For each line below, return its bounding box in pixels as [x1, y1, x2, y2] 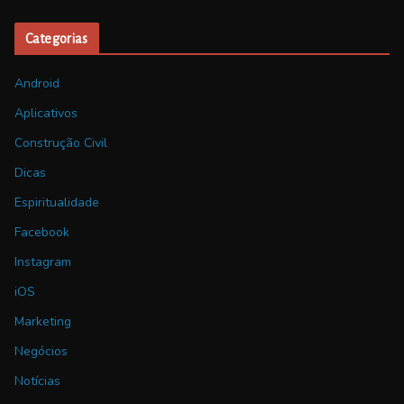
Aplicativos [14, 104, 78, 122]
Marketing [14, 312, 71, 330]
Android [14, 74, 60, 92]
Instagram [14, 252, 71, 271]
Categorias [25, 31, 88, 46]
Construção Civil [14, 133, 107, 151]
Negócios [14, 342, 68, 360]
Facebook [14, 223, 69, 241]
